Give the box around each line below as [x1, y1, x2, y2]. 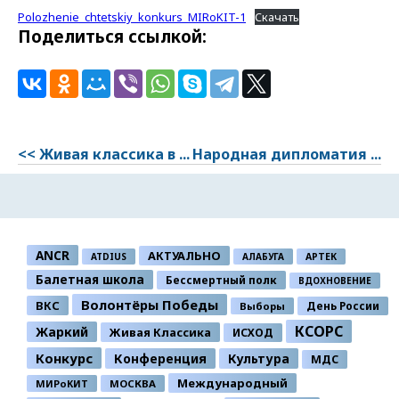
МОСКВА [110, 377, 156, 391]
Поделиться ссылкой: [18, 25, 207, 48]
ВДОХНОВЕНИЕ [298, 274, 371, 288]
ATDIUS [91, 250, 126, 264]
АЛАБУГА [242, 250, 284, 264]
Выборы [240, 299, 285, 313]
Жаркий [36, 323, 88, 341]
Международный [177, 375, 288, 392]
